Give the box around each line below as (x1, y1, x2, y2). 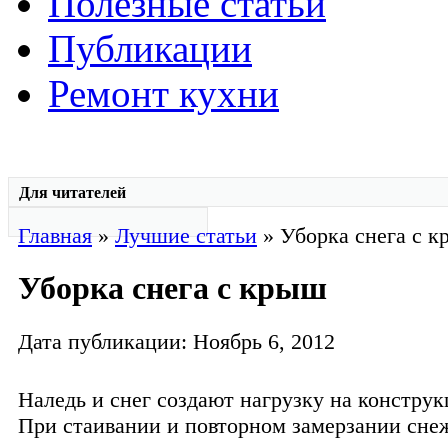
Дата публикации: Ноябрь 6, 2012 (18, 328, 335, 354)
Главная (18, 223, 92, 248)
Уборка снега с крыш (18, 270, 327, 307)
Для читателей (19, 184, 126, 201)
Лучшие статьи (115, 223, 257, 248)
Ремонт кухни (48, 72, 279, 115)
